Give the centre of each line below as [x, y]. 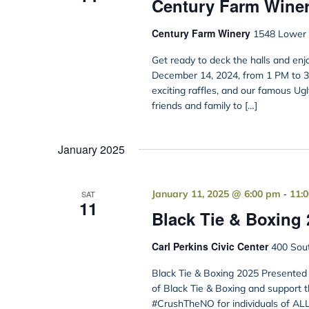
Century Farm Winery [202, 33]
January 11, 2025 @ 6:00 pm [216, 194]
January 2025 [91, 150]
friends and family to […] [204, 106]
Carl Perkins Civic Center [211, 247]
